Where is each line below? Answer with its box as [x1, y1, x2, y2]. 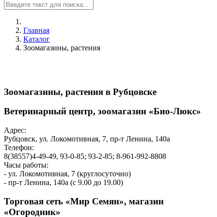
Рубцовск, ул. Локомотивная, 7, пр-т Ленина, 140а [4, 135, 170, 143]
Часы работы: [4, 161, 48, 170]
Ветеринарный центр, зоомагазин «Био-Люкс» [4, 106, 201, 117]
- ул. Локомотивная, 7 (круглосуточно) [4, 170, 131, 178]
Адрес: [4, 126, 26, 135]
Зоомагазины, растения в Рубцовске [4, 86, 156, 97]
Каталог [23, 35, 50, 44]
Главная [23, 26, 49, 35]
